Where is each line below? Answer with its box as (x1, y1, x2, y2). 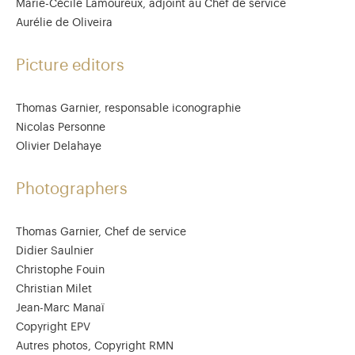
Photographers (16, 181, 132, 197)
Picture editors (16, 58, 129, 74)
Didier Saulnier (16, 246, 94, 257)
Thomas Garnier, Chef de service (16, 227, 186, 238)
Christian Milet (16, 284, 92, 295)
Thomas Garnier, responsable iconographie (16, 103, 241, 114)
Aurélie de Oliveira (16, 17, 113, 29)
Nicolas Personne (16, 122, 105, 133)
